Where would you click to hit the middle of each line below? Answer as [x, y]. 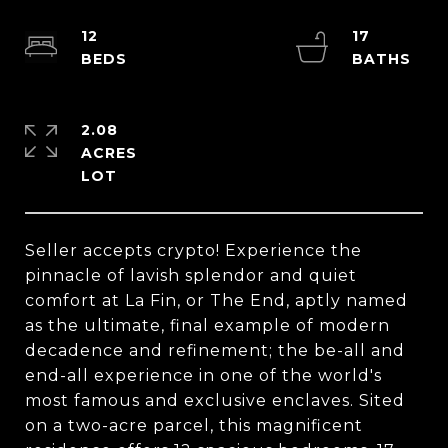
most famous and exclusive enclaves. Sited [215, 400]
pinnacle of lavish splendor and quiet [191, 275]
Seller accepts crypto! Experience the [193, 250]
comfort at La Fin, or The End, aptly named [216, 300]
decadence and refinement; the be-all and [215, 350]
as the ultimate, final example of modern [207, 325]
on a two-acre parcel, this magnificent [194, 425]
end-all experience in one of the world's [203, 375]
